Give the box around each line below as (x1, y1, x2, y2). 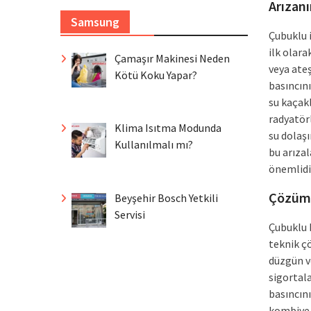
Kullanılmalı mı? (115, 137, 193, 152)
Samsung (71, 13, 119, 30)
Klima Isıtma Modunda (115, 121, 221, 135)
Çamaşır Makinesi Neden (115, 51, 230, 65)
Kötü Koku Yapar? (115, 67, 197, 82)
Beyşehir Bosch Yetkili (115, 191, 218, 205)
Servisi (115, 208, 145, 222)
